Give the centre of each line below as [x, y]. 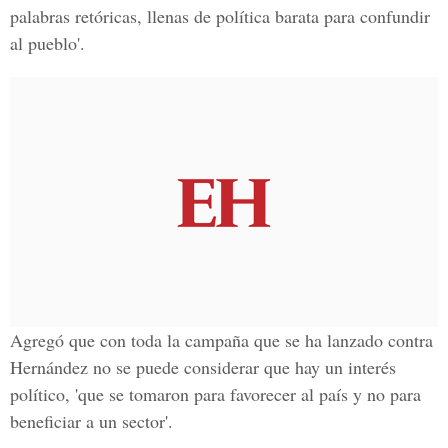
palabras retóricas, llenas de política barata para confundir [220, 16]
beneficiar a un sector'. [91, 421]
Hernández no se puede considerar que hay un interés [203, 367]
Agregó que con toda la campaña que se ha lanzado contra [221, 340]
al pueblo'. [47, 43]
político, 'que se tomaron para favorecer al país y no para [215, 394]
